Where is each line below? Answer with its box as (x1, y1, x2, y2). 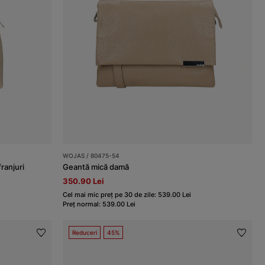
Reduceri (72, 229, 98, 237)
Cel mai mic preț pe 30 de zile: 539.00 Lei (63, 190, 192, 199)
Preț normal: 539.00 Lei (63, 200, 136, 209)
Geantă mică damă (63, 162, 130, 172)
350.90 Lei (63, 176, 105, 186)
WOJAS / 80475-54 (63, 152, 120, 160)
